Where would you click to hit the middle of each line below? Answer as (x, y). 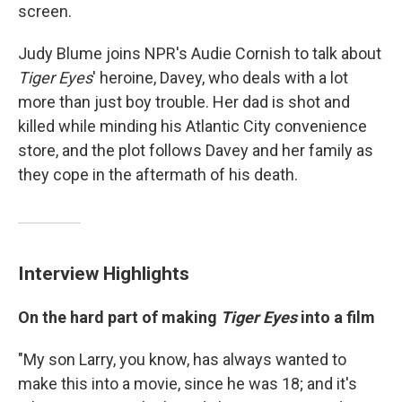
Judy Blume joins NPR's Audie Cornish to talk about (200, 53)
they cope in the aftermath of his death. (158, 174)
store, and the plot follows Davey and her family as (196, 150)
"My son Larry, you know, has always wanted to (182, 359)
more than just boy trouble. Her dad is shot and (184, 101)
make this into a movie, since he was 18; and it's (188, 383)
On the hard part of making (119, 317)
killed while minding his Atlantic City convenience (192, 126)
